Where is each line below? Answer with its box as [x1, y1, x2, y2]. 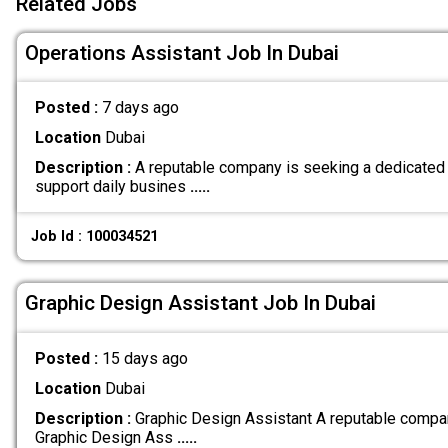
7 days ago [101, 98, 179, 118]
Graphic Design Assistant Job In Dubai [25, 290, 376, 315]
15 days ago [101, 348, 188, 368]
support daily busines [34, 177, 190, 197]
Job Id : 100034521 [31, 227, 159, 245]
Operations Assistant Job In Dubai [25, 40, 339, 65]
